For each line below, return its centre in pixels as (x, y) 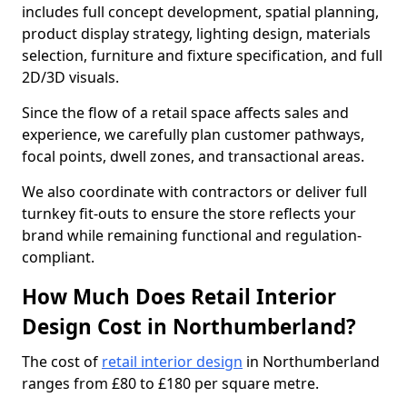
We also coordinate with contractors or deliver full (194, 192)
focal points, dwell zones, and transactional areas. (193, 156)
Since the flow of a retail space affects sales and (185, 113)
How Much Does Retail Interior (179, 297)
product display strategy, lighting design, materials (196, 34)
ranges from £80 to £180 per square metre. (170, 383)
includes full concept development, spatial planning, (200, 12)
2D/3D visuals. (70, 77)
